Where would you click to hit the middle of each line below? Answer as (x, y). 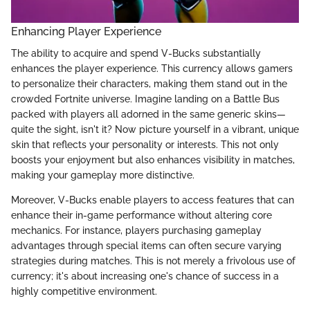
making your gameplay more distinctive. (103, 175)
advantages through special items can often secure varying (146, 245)
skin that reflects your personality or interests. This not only (145, 144)
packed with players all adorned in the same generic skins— (148, 114)
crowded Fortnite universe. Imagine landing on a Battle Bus (145, 99)
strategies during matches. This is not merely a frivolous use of (153, 261)
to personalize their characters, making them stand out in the (149, 83)
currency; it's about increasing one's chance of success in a (145, 276)
